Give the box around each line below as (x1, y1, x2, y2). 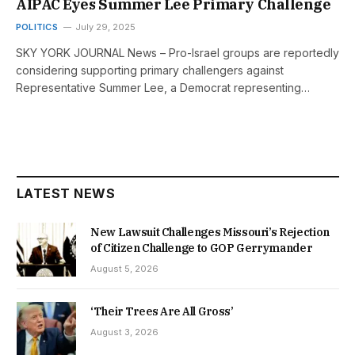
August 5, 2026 (90, 262, 158, 274)
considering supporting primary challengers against (16, 63, 284, 77)
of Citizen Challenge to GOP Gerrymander (90, 240, 312, 255)
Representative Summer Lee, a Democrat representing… (16, 80, 310, 94)
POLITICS (16, 21, 58, 32)
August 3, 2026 (90, 326, 158, 338)
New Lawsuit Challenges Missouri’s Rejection (90, 224, 330, 239)
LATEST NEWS (17, 185, 116, 201)
